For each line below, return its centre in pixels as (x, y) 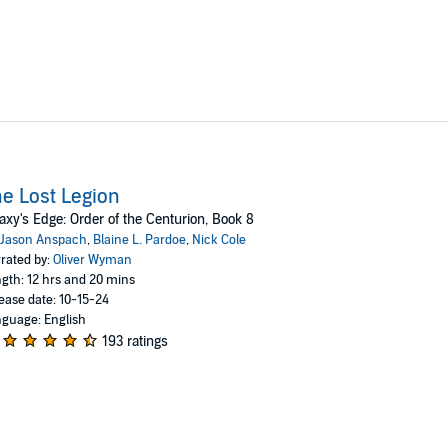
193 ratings (134, 341)
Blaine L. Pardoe (139, 239)
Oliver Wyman (92, 259)
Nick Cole (218, 239)
